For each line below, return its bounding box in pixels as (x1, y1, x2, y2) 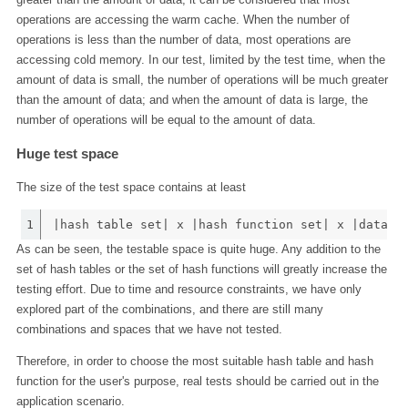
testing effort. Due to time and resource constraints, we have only (15, 282, 362, 297)
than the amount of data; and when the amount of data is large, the (15, 92, 368, 107)
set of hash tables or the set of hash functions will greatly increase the (15, 262, 387, 277)
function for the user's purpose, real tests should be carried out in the (15, 373, 379, 388)
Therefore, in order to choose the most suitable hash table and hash (15, 353, 373, 368)
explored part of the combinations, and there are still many (15, 302, 323, 317)
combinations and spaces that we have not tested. (15, 322, 282, 337)
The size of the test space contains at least (15, 180, 246, 195)
